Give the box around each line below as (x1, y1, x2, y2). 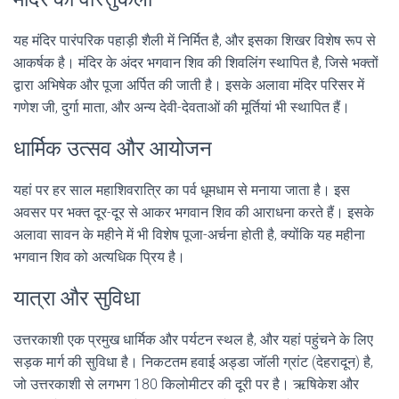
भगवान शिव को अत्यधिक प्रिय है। (13, 248, 185, 265)
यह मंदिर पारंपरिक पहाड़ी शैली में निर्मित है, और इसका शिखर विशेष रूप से (13, 32, 376, 49)
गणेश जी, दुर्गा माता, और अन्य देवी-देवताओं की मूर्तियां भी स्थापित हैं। (13, 99, 350, 116)
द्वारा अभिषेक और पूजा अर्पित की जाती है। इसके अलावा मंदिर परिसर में (13, 77, 364, 94)
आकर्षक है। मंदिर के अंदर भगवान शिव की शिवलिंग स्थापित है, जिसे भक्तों (13, 54, 379, 71)
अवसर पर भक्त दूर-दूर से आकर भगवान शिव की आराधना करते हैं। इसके (13, 204, 374, 221)
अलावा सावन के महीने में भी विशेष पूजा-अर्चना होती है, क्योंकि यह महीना (13, 226, 365, 243)
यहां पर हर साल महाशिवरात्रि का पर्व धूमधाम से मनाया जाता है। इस (13, 182, 350, 199)
